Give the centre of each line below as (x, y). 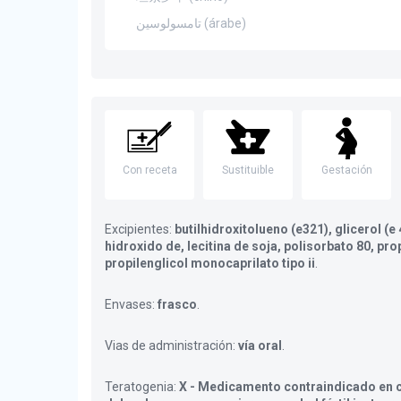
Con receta (149, 170)
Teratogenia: (142, 387)
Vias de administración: (171, 346)
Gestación (346, 170)
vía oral (260, 346)
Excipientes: (140, 229)
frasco (177, 304)
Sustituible (248, 170)
